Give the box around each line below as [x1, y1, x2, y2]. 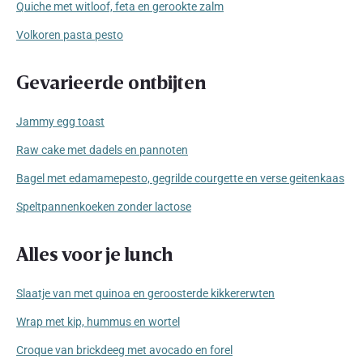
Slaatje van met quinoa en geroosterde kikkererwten [16, 286, 275, 300]
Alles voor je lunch [16, 241, 173, 265]
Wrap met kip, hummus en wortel [16, 314, 180, 328]
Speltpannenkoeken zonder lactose [16, 199, 191, 213]
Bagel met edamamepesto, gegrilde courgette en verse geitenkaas [16, 171, 344, 185]
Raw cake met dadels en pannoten [16, 143, 188, 156]
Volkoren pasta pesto [16, 28, 123, 41]
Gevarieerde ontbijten [16, 69, 206, 93]
